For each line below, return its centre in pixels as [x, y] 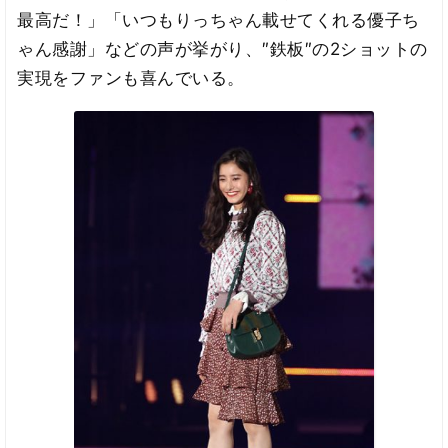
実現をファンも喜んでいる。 [131, 77]
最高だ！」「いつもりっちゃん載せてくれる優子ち [218, 19]
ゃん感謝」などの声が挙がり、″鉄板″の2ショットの [222, 48]
